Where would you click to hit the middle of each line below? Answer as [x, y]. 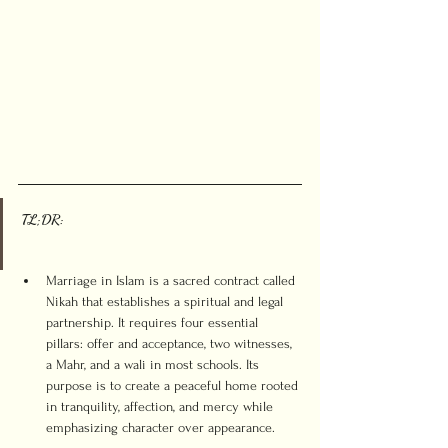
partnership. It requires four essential [154, 322]
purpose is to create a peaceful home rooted [174, 385]
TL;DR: [42, 219]
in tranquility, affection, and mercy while [161, 406]
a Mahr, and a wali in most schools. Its [154, 364]
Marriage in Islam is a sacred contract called [172, 280]
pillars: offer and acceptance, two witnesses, [171, 343]
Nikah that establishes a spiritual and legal [166, 301]
